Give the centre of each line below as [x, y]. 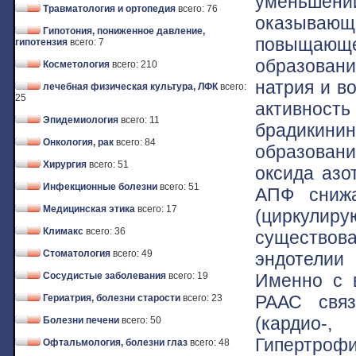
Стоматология [77, 253]
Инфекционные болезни [100, 187]
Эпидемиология [81, 120]
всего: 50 [141, 320]
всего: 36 [106, 231]
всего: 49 [133, 253]
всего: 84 [136, 142]
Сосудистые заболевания [104, 276]
